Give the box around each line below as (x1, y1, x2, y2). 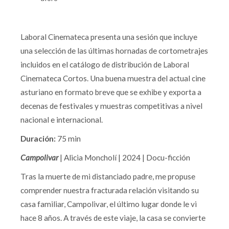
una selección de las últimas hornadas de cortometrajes (20, 45, 208, 55)
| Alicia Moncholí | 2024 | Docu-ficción (60, 152, 190, 162)
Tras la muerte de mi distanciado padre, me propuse (20, 171, 195, 181)
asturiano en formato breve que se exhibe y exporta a (20, 87, 201, 97)
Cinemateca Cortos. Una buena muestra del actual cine (20, 73, 205, 83)
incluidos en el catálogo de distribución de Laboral (20, 59, 189, 69)
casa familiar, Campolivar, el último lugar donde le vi (20, 199, 197, 209)
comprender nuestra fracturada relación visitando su (20, 185, 199, 195)
